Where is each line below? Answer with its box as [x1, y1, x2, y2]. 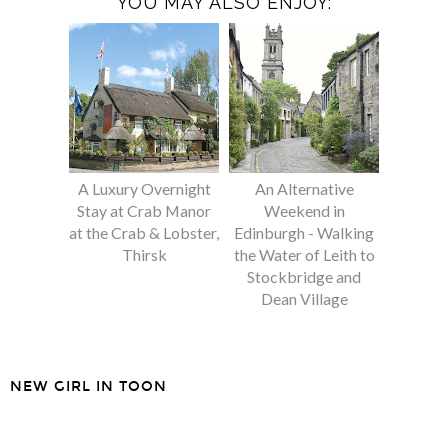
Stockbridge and [247, 266, 361, 286]
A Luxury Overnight [77, 178, 211, 198]
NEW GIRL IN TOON [10, 378, 167, 396]
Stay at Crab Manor [77, 200, 211, 220]
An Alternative [254, 178, 354, 198]
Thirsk [121, 244, 167, 264]
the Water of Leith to [233, 244, 375, 264]
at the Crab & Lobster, [69, 222, 219, 242]
